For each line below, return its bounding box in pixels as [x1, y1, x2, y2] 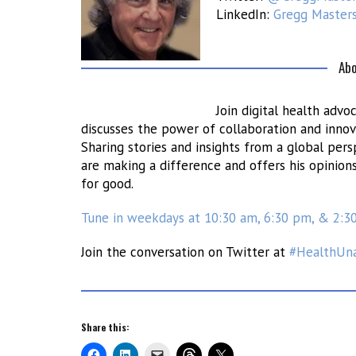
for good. [81, 175, 133, 192]
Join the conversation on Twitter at [81, 243, 289, 261]
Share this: [81, 320, 130, 334]
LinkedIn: [216, 6, 273, 23]
